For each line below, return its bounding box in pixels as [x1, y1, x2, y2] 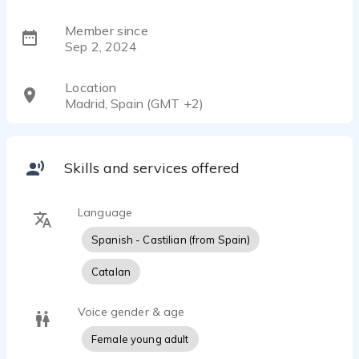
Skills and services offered [64, 159, 240, 177]
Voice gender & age [78, 305, 185, 319]
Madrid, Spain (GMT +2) [65, 95, 204, 111]
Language [78, 205, 133, 220]
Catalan [91, 265, 131, 278]
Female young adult [91, 333, 189, 345]
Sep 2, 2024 [65, 38, 138, 55]
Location [65, 79, 117, 95]
